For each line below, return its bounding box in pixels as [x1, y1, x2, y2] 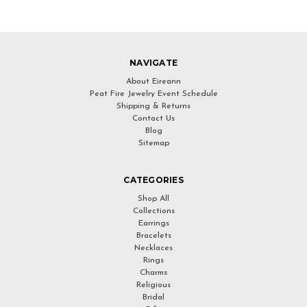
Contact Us [132, 114, 175, 123]
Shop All [138, 195, 169, 203]
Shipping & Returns [116, 102, 191, 110]
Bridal [143, 293, 164, 302]
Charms [140, 269, 167, 277]
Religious [136, 281, 171, 289]
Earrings [138, 219, 169, 228]
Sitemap [138, 139, 169, 147]
